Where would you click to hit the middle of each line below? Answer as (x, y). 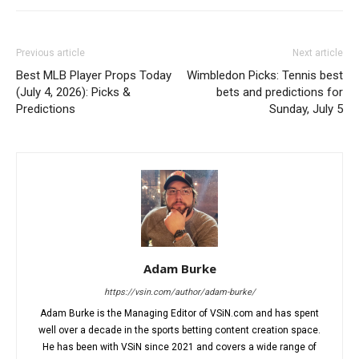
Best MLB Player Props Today (94, 75)
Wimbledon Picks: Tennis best (265, 75)
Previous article (50, 53)
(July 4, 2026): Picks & (73, 92)
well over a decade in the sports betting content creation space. (179, 330)
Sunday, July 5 (306, 109)
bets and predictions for (280, 92)
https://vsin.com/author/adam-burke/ (179, 292)
